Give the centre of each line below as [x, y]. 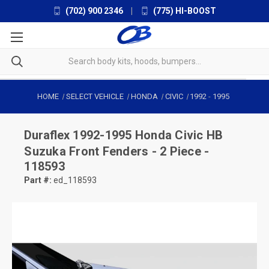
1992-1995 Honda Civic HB [148, 135]
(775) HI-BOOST [184, 11]
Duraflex [49, 135]
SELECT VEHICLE [95, 96]
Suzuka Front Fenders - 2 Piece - [117, 151]
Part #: [38, 180]
